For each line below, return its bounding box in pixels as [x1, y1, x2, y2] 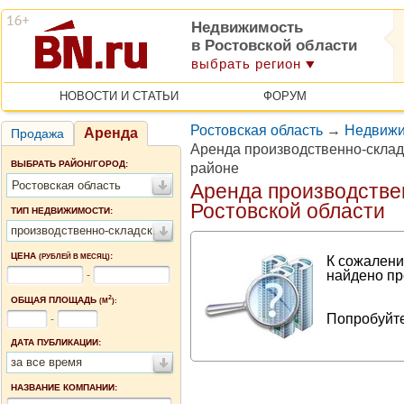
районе [190, 160, 239, 176]
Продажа [11, 126, 64, 141]
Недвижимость [191, 19, 303, 36]
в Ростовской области [191, 37, 357, 54]
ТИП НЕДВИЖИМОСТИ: [11, 206, 113, 216]
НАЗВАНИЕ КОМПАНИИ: [11, 381, 117, 392]
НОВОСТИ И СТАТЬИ [59, 89, 179, 103]
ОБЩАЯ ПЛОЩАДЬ [11, 294, 99, 305]
